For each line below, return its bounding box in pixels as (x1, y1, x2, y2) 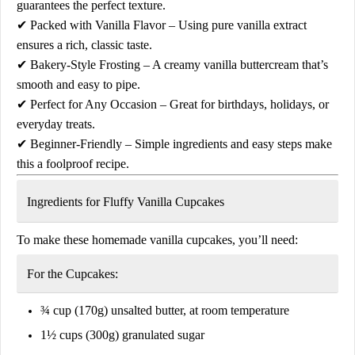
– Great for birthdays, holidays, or (157, 97, 329, 111)
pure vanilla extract (212, 17, 307, 32)
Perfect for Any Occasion (30, 97, 157, 111)
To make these (17, 232, 92, 246)
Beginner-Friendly (30, 136, 122, 151)
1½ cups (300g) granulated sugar (40, 327, 204, 342)
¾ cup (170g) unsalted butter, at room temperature (40, 303, 289, 317)
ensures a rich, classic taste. (17, 37, 152, 52)
